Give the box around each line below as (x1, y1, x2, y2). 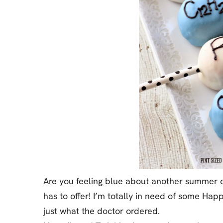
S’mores (48, 24, 77, 34)
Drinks (48, 41, 71, 51)
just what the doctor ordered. (43, 205, 160, 217)
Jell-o (48, 7, 68, 17)
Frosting (48, 75, 76, 85)
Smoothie (48, 58, 82, 68)
